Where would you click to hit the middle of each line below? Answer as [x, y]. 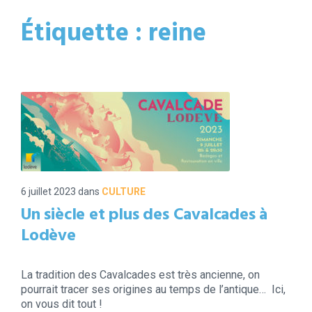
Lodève [48, 236]
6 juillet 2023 [49, 192]
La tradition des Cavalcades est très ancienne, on [140, 275]
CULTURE [124, 192]
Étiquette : [85, 34]
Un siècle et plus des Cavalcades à [145, 216]
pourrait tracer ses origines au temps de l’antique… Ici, [153, 290]
